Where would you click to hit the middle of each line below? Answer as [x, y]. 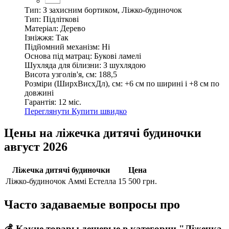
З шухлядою [124, 65]
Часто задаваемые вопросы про [92, 204]
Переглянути [48, 111]
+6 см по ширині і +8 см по [172, 83]
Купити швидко [99, 111]
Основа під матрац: [58, 56]
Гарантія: [40, 102]
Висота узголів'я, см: [61, 74]
